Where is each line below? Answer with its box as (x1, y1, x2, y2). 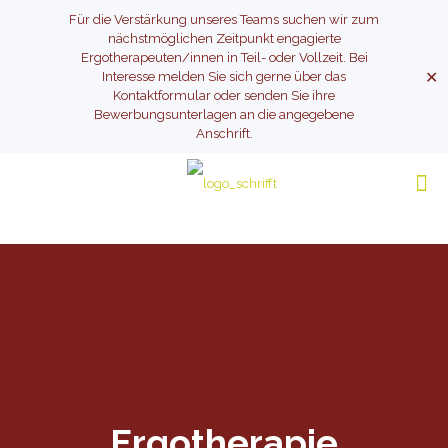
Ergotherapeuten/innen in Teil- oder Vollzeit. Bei (80, 50, 368, 65)
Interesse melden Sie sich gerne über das (102, 69, 346, 84)
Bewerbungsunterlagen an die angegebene (94, 107, 354, 122)
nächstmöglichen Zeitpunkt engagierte (107, 31, 341, 46)
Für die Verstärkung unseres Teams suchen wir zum (69, 12, 379, 27)
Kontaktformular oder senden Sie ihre (113, 88, 335, 103)
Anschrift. (195, 126, 253, 141)
